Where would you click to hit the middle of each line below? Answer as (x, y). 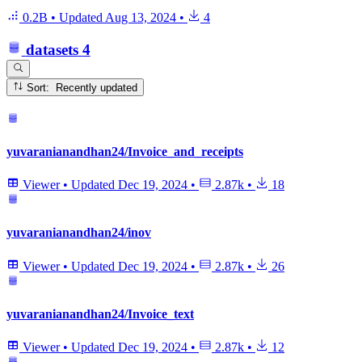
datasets (52, 49)
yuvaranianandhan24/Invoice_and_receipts (125, 151)
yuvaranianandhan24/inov (79, 233)
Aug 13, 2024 (141, 17)
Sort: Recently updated (97, 87)
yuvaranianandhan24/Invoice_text (100, 314)
